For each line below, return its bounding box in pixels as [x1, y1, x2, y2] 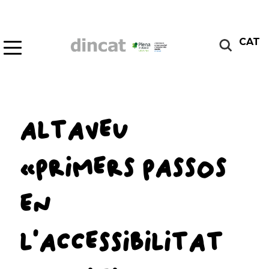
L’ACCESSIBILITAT [19, 226, 223, 259]
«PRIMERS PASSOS [19, 152, 226, 185]
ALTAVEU [19, 115, 128, 148]
